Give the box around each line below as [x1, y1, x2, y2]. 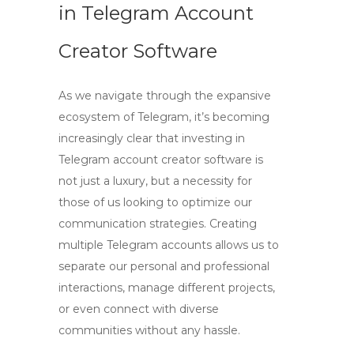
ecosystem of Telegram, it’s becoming [58, 110, 269, 124]
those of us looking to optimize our [58, 195, 252, 209]
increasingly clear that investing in [58, 131, 245, 145]
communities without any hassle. [58, 323, 240, 337]
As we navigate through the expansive [58, 88, 271, 103]
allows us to [212, 238, 279, 252]
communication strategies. [58, 217, 209, 231]
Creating [209, 217, 257, 231]
